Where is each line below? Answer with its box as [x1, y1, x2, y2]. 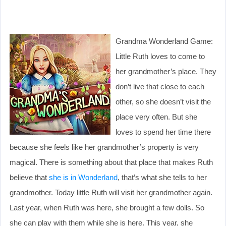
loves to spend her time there [116, 127, 211, 136]
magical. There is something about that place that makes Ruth [10, 157, 213, 166]
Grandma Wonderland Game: [116, 36, 213, 45]
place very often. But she [116, 112, 197, 121]
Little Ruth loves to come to [116, 51, 205, 61]
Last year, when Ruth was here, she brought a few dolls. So [10, 203, 204, 212]
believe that [10, 173, 49, 182]
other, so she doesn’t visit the [116, 97, 211, 106]
